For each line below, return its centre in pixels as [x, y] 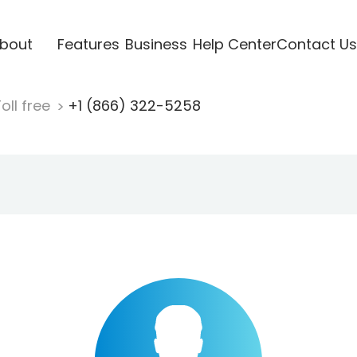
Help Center [234, 44]
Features [88, 44]
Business [156, 44]
